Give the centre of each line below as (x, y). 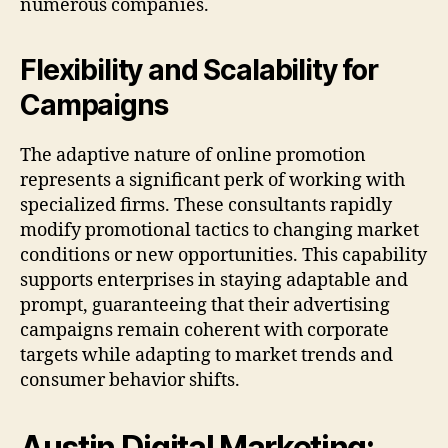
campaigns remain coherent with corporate (204, 331)
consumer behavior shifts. (130, 381)
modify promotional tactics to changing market (219, 231)
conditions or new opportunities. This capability (223, 256)
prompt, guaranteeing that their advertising (205, 306)
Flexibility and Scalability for (199, 70)
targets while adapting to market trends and (206, 356)
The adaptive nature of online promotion (193, 156)
